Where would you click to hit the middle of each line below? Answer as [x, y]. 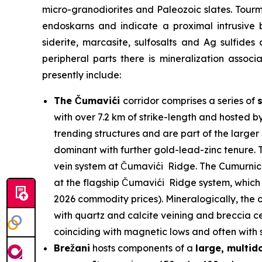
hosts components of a [143, 248]
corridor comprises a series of [190, 101]
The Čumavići [88, 101]
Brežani [72, 248]
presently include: [82, 75]
